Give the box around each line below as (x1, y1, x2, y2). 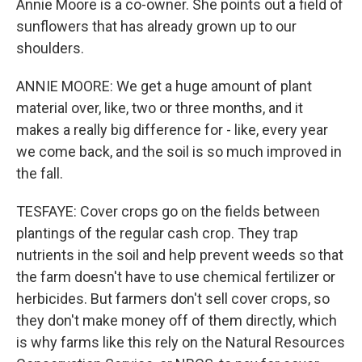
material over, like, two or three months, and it (16, 99, 303, 116)
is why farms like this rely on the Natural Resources (16, 334, 345, 351)
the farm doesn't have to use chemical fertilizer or (16, 268, 335, 285)
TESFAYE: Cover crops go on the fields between (16, 203, 320, 220)
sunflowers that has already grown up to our (16, 18, 297, 35)
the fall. (16, 165, 63, 182)
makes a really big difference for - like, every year (16, 121, 328, 138)
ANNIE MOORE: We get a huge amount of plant (16, 78, 312, 95)
